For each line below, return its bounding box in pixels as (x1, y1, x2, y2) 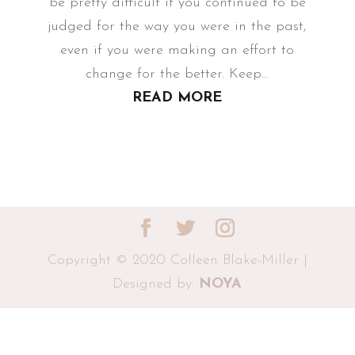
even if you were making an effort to (60, 43, 295, 58)
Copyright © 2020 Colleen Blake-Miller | (47, 253, 307, 268)
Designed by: (113, 277, 200, 292)
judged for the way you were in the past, (48, 19, 307, 34)
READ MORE (132, 90, 223, 105)
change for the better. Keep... (86, 67, 269, 82)
